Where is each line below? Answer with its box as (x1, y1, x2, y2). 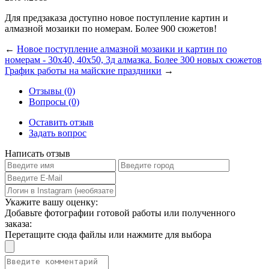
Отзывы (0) (29, 85, 75, 96)
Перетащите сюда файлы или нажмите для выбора (5, 229, 211, 240)
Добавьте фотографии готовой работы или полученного (5, 207, 235, 218)
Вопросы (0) (29, 96, 79, 107)
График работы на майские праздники (5, 65, 162, 76)
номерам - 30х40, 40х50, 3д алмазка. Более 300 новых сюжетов (5, 54, 262, 65)
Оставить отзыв (29, 116, 94, 127)
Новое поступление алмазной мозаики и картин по (17, 43, 227, 54)
